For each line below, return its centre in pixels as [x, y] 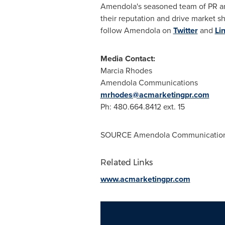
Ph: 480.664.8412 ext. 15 [142, 107]
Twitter [185, 30]
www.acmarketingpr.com [145, 179]
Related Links [126, 162]
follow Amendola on [137, 30]
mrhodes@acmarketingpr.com [155, 95]
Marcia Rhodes [126, 71]
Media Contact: [128, 59]
